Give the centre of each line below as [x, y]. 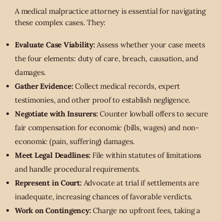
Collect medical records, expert [127, 86]
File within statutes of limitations [146, 155]
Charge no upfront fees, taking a [146, 211]
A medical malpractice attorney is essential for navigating [110, 11]
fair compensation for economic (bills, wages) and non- [107, 128]
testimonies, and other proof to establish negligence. [103, 100]
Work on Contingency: [53, 211]
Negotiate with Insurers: [56, 114]
